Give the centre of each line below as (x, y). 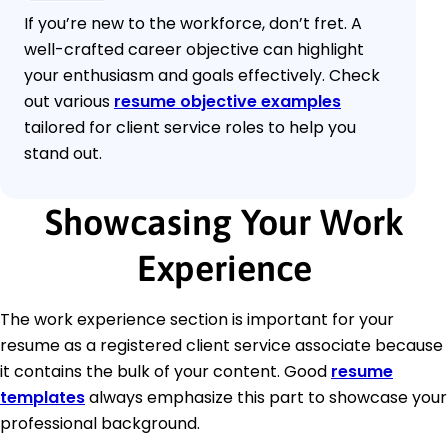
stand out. (63, 154)
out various (69, 102)
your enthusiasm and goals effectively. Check (202, 76)
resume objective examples (227, 102)
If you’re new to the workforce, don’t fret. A (193, 24)
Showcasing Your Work (224, 222)
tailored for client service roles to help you (190, 128)
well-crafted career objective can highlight (194, 50)
